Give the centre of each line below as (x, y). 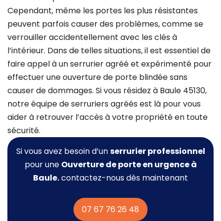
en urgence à (169, 164)
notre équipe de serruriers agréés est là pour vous (104, 104)
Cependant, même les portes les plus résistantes (103, 10)
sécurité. (24, 130)
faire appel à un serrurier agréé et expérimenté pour (110, 64)
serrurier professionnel (157, 151)
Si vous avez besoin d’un (63, 151)
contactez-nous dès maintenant (124, 178)
